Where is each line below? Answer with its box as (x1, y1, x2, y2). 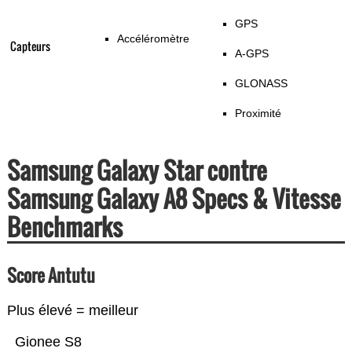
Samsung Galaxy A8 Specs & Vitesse (6, 181, 341, 217)
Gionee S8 (14, 334, 82, 350)
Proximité (234, 107, 281, 120)
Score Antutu (6, 262, 95, 288)
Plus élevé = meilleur (6, 302, 138, 319)
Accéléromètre (116, 32, 189, 46)
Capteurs (9, 38, 50, 55)
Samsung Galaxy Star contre (6, 152, 267, 189)
